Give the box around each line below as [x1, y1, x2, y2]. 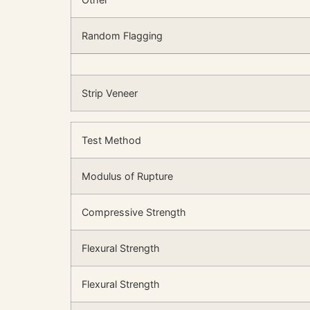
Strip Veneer [82, 86, 138, 99]
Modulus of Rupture [82, 170, 173, 182]
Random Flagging [82, 29, 163, 42]
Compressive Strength [82, 206, 186, 218]
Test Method [82, 134, 141, 146]
